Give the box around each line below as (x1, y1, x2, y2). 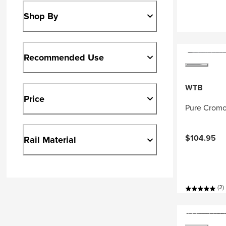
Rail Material (24, 133, 77, 147)
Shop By (24, 9, 59, 23)
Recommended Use (24, 50, 104, 64)
